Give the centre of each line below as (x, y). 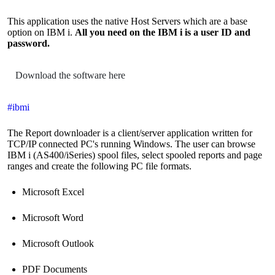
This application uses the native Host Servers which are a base (127, 21)
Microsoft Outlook (58, 243)
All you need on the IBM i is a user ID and (163, 32)
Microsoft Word (53, 217)
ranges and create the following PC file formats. (99, 166)
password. (29, 43)
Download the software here (70, 75)
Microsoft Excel (53, 192)
